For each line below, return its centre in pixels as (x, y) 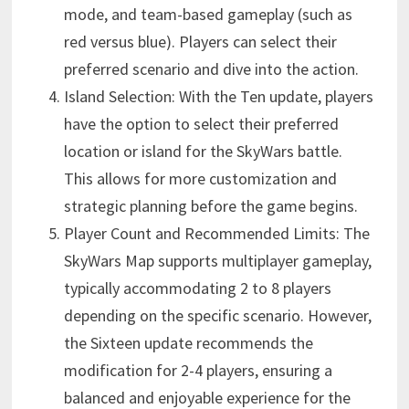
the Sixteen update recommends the (188, 343)
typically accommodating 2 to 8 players (197, 288)
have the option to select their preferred (201, 124)
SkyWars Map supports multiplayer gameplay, (217, 261)
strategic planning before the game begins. (210, 206)
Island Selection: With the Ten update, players (218, 97)
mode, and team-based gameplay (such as (208, 15)
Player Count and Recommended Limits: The (216, 234)
